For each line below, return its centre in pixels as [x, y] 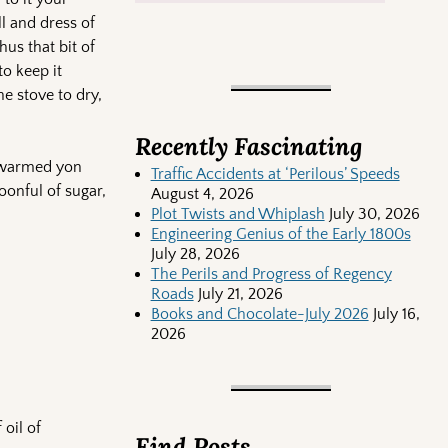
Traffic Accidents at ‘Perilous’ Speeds [275, 174]
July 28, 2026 [195, 254]
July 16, [396, 314]
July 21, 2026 [240, 294]
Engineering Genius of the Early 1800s [280, 234]
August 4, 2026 [202, 194]
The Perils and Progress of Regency [271, 274]
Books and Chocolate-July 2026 [259, 314]
